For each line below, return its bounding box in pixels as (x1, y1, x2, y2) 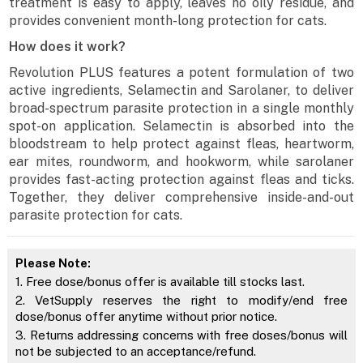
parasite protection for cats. (9, 207, 183, 224)
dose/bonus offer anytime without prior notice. (15, 310, 277, 324)
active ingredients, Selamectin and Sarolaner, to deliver (9, 83, 354, 99)
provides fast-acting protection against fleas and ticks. (9, 172, 354, 188)
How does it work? (9, 39, 126, 55)
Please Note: (15, 257, 91, 271)
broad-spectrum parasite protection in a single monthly (9, 100, 354, 117)
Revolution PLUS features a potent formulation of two (9, 65, 354, 81)
